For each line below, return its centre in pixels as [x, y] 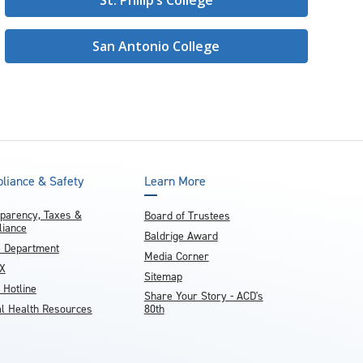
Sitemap [163, 277]
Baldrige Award [181, 236]
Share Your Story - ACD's [203, 296]
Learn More [175, 181]
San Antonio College [156, 46]
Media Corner [176, 256]
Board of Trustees [187, 216]
